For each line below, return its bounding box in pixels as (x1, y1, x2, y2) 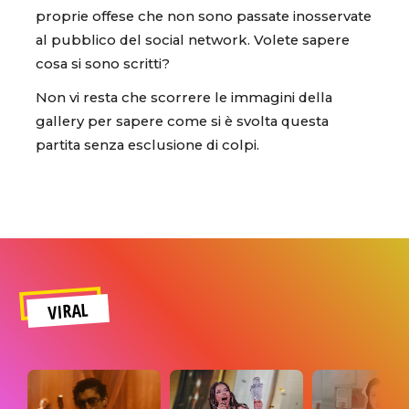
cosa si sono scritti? (36, 55, 170, 72)
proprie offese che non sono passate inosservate (36, 7, 372, 25)
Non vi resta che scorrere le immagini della (36, 89, 332, 106)
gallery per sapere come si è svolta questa (36, 112, 329, 130)
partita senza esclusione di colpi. (36, 136, 259, 153)
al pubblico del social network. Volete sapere (36, 31, 350, 48)
